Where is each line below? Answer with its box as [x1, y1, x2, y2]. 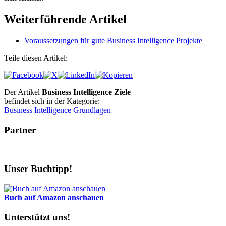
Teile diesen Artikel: [4, 53, 68, 63]
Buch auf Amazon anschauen [4, 193, 104, 202]
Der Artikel [4, 88, 42, 97]
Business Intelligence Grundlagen [4, 106, 111, 115]
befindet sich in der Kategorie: [4, 97, 100, 106]
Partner [4, 124, 36, 135]
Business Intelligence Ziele [42, 88, 131, 97]
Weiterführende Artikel [4, 13, 127, 26]
